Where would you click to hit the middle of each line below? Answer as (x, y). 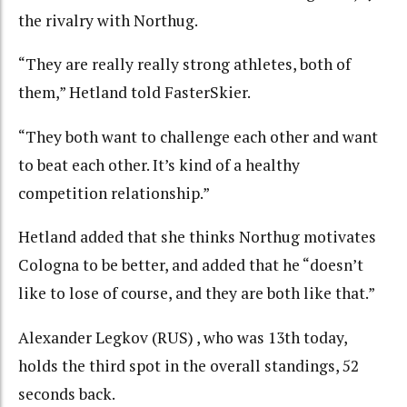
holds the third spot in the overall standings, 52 (189, 365)
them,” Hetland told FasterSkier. (134, 93)
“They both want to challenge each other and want (198, 136)
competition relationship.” (114, 193)
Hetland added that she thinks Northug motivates (197, 237)
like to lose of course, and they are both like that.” (197, 293)
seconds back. (67, 393)
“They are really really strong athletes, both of (184, 65)
